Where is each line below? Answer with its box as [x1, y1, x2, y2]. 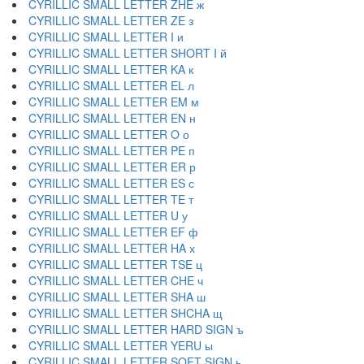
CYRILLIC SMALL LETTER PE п [28, 142, 195, 158]
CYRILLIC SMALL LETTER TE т [28, 191, 193, 207]
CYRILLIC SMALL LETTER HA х [28, 240, 195, 256]
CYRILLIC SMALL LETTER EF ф [28, 223, 198, 240]
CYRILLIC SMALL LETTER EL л [28, 77, 194, 93]
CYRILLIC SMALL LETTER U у [28, 207, 188, 223]
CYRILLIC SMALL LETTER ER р [28, 158, 196, 175]
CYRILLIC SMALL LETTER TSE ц [28, 256, 202, 272]
